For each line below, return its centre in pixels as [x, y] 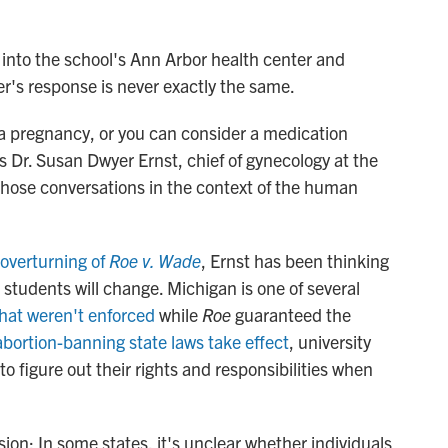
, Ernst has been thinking [295, 261]
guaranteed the [291, 315]
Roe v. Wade [155, 261]
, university [330, 342]
